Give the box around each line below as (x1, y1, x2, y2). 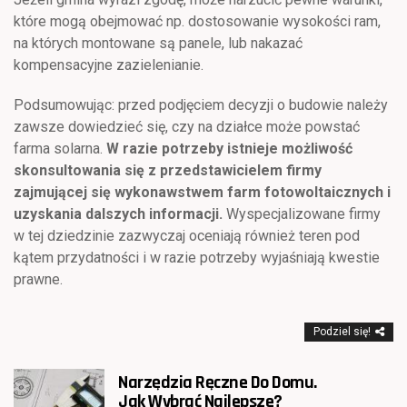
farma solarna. (14, 139, 106, 157)
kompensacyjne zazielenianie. (14, 55, 203, 74)
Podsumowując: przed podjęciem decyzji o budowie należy (14, 95, 388, 114)
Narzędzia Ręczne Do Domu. (118, 370, 317, 394)
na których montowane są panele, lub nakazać (14, 34, 303, 52)
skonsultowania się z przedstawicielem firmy (14, 161, 322, 179)
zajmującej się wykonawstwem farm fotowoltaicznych (14, 183, 387, 201)
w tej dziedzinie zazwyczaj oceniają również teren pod (14, 226, 360, 244)
